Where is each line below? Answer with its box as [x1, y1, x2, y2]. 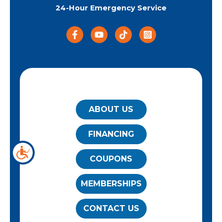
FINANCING [88, 129, 134, 139]
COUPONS [90, 154, 132, 164]
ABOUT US [89, 105, 133, 114]
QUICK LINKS [86, 84, 136, 94]
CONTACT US [83, 204, 139, 214]
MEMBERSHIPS [80, 179, 142, 189]
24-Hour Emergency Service [55, 3, 166, 13]
